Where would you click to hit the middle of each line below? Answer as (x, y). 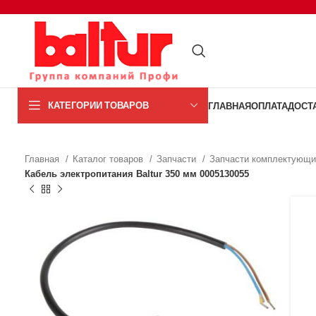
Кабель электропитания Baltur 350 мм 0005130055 (137, 174)
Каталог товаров (109, 159)
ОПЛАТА (269, 105)
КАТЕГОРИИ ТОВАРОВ (98, 105)
